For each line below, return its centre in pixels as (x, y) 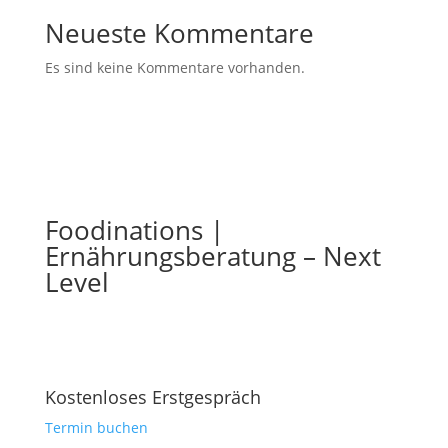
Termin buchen (96, 427)
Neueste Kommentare (179, 33)
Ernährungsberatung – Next (212, 256)
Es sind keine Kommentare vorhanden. (174, 67)
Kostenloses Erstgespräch (152, 397)
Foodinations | (134, 230)
